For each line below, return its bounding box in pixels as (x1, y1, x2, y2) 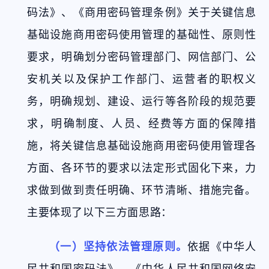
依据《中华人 (187, 240, 256, 253)
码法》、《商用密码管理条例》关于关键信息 (27, 6, 256, 19)
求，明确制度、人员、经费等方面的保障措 (27, 117, 256, 130)
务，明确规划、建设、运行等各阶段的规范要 (27, 95, 256, 107)
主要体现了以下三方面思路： (27, 206, 172, 219)
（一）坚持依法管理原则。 (49, 240, 188, 253)
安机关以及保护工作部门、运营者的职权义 (27, 73, 256, 85)
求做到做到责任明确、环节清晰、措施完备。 (27, 184, 256, 196)
